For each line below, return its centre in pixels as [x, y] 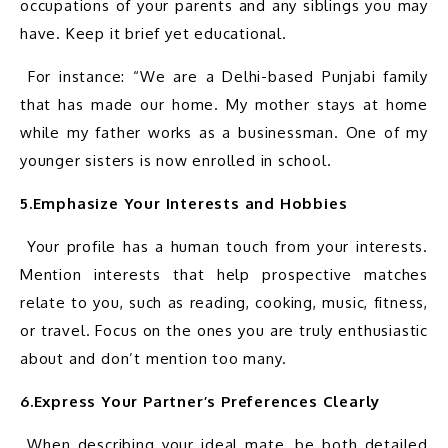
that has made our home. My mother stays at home [224, 104]
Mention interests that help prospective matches [224, 274]
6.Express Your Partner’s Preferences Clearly [200, 401]
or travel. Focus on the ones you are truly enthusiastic [224, 330]
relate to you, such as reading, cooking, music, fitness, [224, 302]
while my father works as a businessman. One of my [224, 132]
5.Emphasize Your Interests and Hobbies [184, 203]
